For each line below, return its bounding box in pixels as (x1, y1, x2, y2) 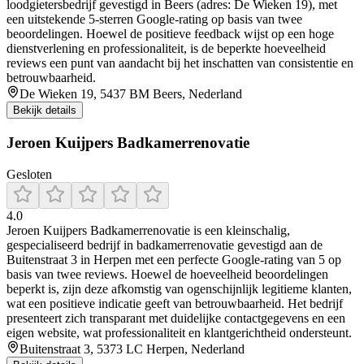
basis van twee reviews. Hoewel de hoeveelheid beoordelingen (6, 266, 328, 281)
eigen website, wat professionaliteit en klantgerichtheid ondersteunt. (6, 325, 352, 340)
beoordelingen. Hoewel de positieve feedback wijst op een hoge (6, 27, 334, 41)
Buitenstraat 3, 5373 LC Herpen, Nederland (19, 341, 245, 356)
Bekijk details (13, 104, 76, 117)
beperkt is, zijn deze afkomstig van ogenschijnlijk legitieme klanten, (6, 281, 352, 296)
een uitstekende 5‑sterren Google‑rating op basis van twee (6, 12, 302, 27)
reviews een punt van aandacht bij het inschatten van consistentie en (6, 56, 353, 71)
